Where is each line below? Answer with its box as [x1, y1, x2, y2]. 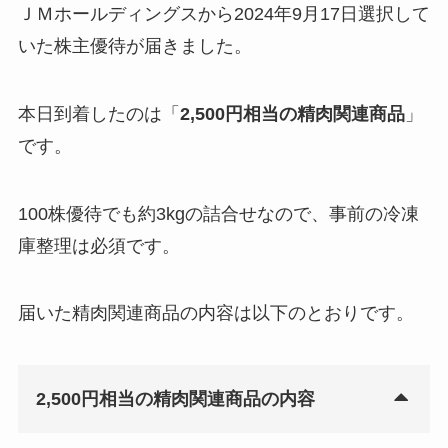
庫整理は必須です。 [17, 235, 180, 256]
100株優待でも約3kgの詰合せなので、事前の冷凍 [17, 203, 419, 224]
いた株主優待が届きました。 [17, 35, 252, 56]
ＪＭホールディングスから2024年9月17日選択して [17, 3, 430, 24]
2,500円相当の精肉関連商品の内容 [35, 389, 315, 410]
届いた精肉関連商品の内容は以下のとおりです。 [17, 303, 414, 324]
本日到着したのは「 [17, 103, 180, 124]
